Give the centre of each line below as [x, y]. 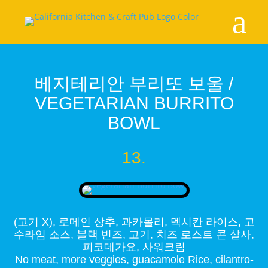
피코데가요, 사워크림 [134, 247]
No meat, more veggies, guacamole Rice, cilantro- [134, 259]
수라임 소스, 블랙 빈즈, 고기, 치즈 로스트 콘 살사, [134, 234]
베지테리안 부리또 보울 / [134, 83]
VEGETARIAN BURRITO [134, 103]
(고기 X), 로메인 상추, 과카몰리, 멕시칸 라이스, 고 [134, 222]
